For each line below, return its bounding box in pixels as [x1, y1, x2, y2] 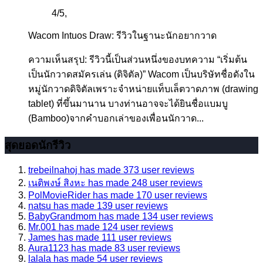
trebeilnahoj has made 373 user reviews [28, 164, 194, 175]
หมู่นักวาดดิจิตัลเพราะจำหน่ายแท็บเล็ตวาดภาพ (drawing [28, 84, 258, 95]
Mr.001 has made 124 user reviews [28, 221, 173, 232]
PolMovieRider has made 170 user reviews [28, 190, 207, 200]
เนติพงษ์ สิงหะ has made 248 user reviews [28, 177, 203, 188]
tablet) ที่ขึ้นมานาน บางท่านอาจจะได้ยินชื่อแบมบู [28, 99, 228, 109]
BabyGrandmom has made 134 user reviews [28, 211, 213, 221]
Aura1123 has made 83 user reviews [28, 242, 180, 253]
